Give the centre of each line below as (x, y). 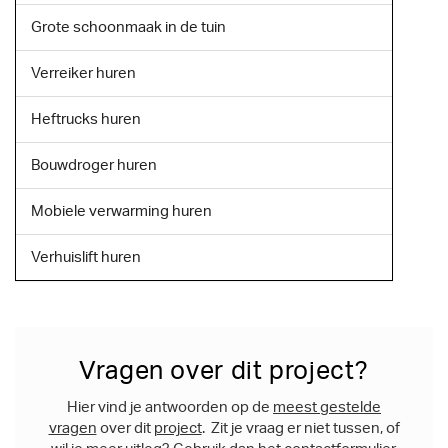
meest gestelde (327, 408)
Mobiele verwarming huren (121, 212)
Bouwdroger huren (94, 166)
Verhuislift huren (86, 258)
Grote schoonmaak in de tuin (128, 28)
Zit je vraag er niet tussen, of (305, 429)
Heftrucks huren (86, 120)
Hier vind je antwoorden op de (170, 408)
